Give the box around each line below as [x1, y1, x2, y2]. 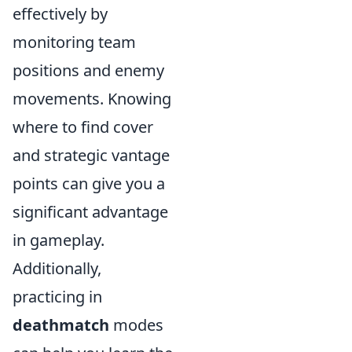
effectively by [13, 3, 108, 24]
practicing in [13, 286, 102, 307]
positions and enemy [13, 60, 164, 81]
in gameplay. [13, 229, 104, 251]
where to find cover [13, 116, 153, 137]
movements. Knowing [13, 88, 171, 109]
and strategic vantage [13, 145, 170, 166]
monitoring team [13, 31, 136, 53]
